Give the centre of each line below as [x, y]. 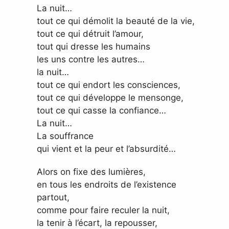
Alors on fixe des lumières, [91, 172]
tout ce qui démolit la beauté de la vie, [116, 21]
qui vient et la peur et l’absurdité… [106, 149]
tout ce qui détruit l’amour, [90, 34]
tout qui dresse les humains [94, 47]
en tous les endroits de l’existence [107, 185]
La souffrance [65, 136]
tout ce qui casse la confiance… [101, 111]
